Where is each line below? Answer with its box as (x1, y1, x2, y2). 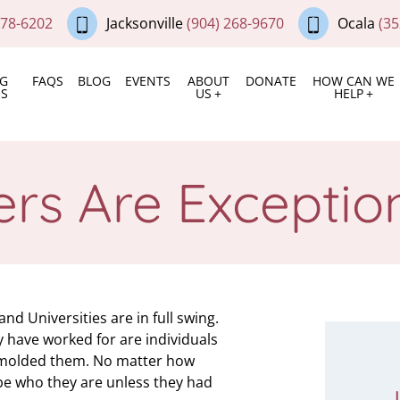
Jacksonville (106, 13, 183, 34)
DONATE (246, 72, 297, 90)
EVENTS (125, 72, 171, 90)
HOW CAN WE (312, 72, 395, 90)
